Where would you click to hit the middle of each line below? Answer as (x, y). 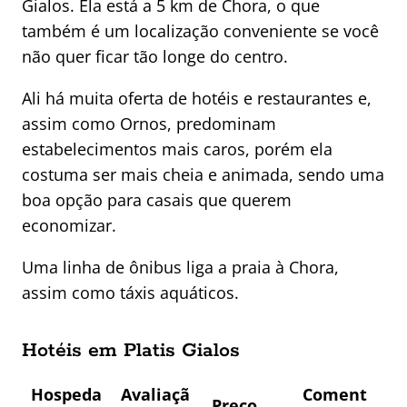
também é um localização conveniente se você (200, 31)
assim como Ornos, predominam (149, 124)
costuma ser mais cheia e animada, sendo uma (203, 175)
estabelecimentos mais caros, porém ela (177, 149)
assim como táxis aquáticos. (130, 293)
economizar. (69, 226)
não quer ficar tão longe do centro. (155, 57)
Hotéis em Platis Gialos (131, 351)
